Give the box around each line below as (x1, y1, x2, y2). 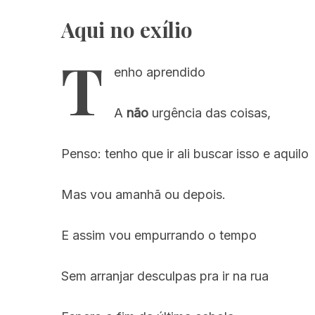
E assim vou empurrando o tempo (61, 228, 257, 243)
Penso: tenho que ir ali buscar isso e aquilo (61, 146, 309, 161)
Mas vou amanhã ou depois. (61, 187, 226, 202)
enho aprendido (114, 65, 205, 79)
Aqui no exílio (61, 15, 193, 43)
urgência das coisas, (148, 105, 271, 120)
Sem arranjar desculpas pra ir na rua (61, 269, 269, 283)
